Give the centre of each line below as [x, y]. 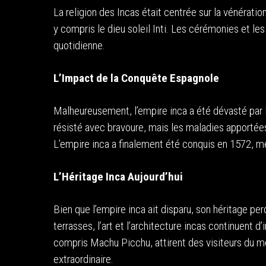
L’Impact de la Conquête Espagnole [136, 78]
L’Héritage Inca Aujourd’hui [118, 177]
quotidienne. [79, 45]
